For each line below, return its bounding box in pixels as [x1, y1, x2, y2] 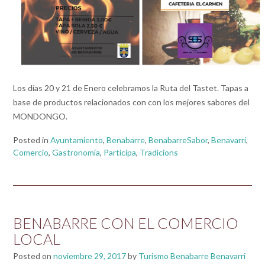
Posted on [13, 250, 53, 261]
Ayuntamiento [50, 134, 103, 145]
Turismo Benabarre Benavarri [138, 250, 245, 261]
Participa [104, 147, 136, 157]
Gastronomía [52, 147, 100, 157]
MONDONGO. [13, 111, 67, 121]
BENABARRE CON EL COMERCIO [13, 214, 238, 232]
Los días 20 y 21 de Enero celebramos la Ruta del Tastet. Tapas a [13, 82, 248, 93]
